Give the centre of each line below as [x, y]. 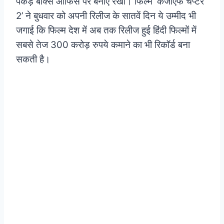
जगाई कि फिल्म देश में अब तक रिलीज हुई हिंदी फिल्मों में [106, 30]
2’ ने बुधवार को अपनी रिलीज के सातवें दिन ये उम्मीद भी [106, 15]
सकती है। [33, 59]
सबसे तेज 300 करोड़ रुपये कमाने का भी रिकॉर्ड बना [103, 44]
